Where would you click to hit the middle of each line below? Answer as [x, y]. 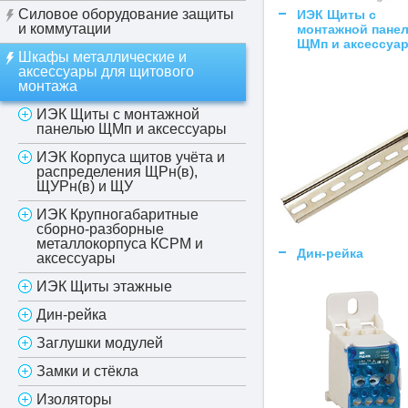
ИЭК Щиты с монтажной [118, 114]
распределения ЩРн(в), [117, 172]
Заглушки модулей [100, 343]
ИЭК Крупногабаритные [117, 214]
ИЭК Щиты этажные [104, 286]
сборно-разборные [100, 229]
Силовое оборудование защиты [126, 14]
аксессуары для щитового [106, 71]
